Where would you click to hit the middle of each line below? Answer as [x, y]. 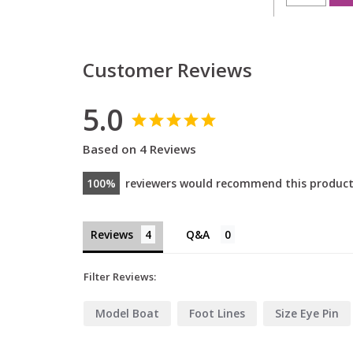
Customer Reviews [167, 70]
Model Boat [127, 314]
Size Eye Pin [307, 314]
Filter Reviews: [119, 277]
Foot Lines [217, 314]
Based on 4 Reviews [139, 149]
